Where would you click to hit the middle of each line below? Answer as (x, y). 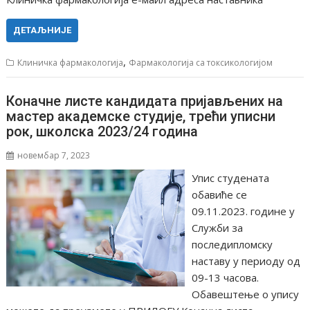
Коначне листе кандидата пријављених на (145, 101)
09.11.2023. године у (243, 211)
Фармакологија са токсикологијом (201, 63)
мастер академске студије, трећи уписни (141, 116)
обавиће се (219, 194)
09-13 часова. (225, 277)
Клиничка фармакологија (71, 63)
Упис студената (230, 177)
